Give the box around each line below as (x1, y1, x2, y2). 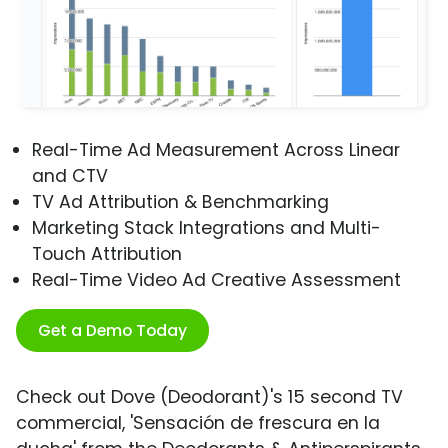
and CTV (32, 164, 108, 189)
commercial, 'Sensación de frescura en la (16, 411, 380, 436)
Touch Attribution (32, 242, 182, 267)
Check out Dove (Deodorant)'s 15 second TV (16, 385, 403, 410)
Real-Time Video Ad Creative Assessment (32, 268, 401, 293)
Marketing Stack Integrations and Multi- (32, 216, 381, 241)
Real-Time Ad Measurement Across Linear (32, 138, 400, 163)
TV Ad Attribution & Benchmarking (32, 190, 329, 215)
